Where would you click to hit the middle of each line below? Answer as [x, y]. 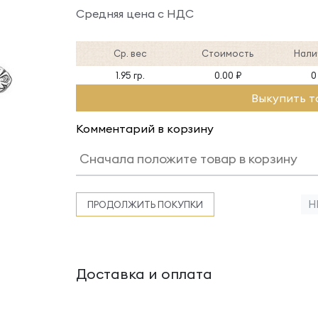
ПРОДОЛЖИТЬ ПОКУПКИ [145, 204]
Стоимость [228, 53]
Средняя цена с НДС [135, 13]
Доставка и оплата [144, 274]
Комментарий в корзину [145, 128]
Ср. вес [131, 53]
